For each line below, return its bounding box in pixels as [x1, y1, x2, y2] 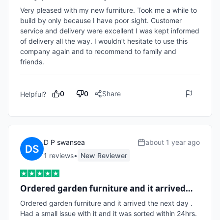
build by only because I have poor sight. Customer [20, 16, 182, 25]
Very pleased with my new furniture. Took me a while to [20, 6, 197, 14]
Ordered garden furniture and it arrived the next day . [20, 199, 192, 207]
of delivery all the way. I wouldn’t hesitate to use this [20, 37, 188, 45]
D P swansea [44, 138, 85, 146]
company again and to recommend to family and [20, 47, 176, 55]
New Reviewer [81, 151, 127, 160]
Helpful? [20, 89, 46, 98]
